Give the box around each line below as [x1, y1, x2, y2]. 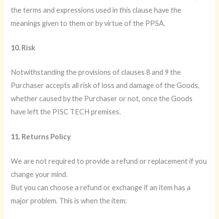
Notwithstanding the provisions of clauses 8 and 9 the [11, 68, 181, 77]
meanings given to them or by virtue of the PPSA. [11, 19, 166, 27]
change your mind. [11, 170, 68, 179]
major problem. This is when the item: [11, 197, 128, 205]
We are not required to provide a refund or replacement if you [11, 157, 207, 166]
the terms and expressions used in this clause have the [11, 5, 182, 14]
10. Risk [11, 44, 36, 52]
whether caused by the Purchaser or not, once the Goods [11, 94, 193, 103]
